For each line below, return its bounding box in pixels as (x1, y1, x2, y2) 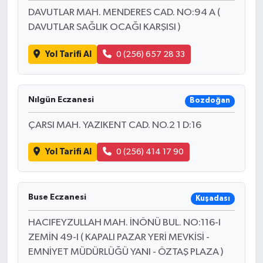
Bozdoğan (189, 97, 230, 105)
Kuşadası (195, 194, 230, 203)
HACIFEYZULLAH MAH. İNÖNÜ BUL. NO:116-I (28, 218, 221, 228)
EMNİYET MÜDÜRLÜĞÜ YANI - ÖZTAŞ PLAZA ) (28, 247, 223, 258)
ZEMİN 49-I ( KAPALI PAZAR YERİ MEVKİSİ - (28, 232, 210, 243)
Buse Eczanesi (28, 193, 86, 202)
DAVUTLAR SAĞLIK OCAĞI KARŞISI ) (28, 22, 180, 33)
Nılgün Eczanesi (28, 95, 94, 104)
